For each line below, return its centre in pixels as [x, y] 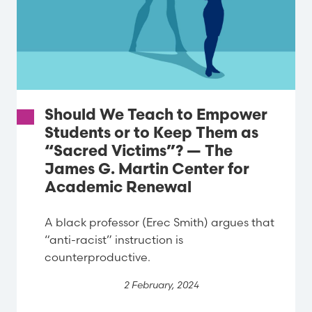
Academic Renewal [118, 189]
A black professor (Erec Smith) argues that [159, 222]
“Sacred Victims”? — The [139, 153]
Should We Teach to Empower [156, 116]
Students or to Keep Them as [151, 134]
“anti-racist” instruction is [114, 239]
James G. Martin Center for [147, 171]
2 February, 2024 [161, 284]
